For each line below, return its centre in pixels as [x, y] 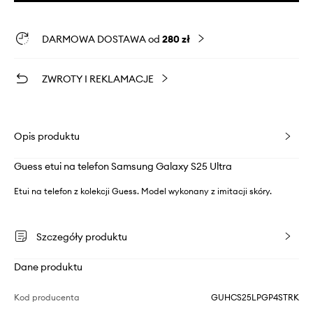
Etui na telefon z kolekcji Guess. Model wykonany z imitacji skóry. [143, 191]
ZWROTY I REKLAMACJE [98, 79]
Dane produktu [48, 267]
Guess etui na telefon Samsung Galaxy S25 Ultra [123, 167]
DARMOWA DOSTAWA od [102, 39]
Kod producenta [47, 298]
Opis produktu [47, 137]
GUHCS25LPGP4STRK [255, 298]
